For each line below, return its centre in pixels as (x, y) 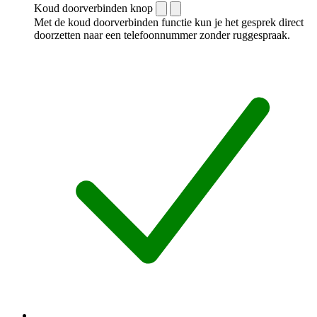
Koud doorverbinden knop (93, 8)
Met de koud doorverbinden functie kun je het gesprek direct (169, 22)
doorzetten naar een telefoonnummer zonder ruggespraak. (162, 35)
